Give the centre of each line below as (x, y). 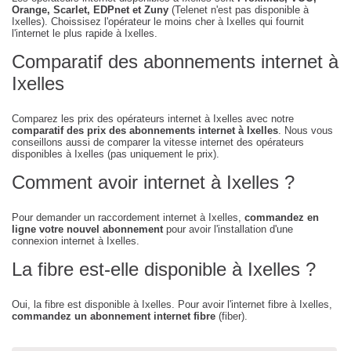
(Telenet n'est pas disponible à (239, 10)
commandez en (282, 218)
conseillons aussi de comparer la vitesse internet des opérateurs (158, 143)
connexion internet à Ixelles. (76, 241)
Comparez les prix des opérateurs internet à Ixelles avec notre (153, 119)
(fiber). (232, 317)
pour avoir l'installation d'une (228, 230)
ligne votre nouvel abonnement (87, 230)
